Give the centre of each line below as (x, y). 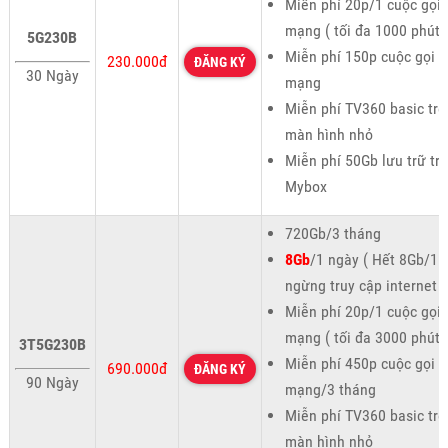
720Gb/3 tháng (332, 233)
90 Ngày (52, 382)
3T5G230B (52, 344)
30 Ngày (52, 75)
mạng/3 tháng (330, 389)
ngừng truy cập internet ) (365, 285)
